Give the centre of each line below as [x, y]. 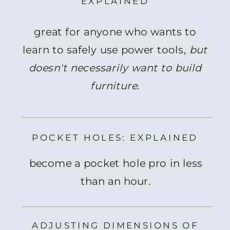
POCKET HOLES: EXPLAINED [115, 138]
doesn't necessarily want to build [115, 68]
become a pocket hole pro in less [116, 163]
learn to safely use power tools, [106, 50]
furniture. [115, 85]
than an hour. [116, 181]
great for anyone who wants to [115, 32]
